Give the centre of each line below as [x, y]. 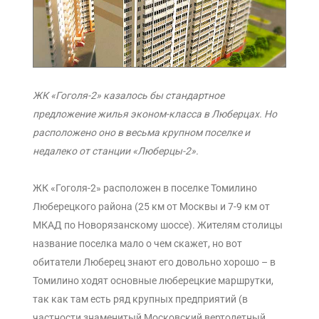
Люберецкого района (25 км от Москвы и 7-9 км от [151, 206]
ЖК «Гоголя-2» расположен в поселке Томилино [145, 188]
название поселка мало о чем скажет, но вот [137, 243]
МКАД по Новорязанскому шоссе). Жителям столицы [158, 225]
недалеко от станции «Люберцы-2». [117, 151]
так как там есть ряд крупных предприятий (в [140, 299]
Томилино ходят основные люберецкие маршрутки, [153, 280]
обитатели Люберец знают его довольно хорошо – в [154, 262]
